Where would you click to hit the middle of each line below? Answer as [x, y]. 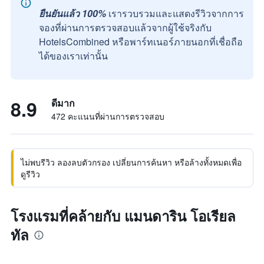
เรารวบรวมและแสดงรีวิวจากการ [176, 13]
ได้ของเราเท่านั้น [73, 56]
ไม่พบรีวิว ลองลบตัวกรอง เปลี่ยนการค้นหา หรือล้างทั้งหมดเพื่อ [131, 162]
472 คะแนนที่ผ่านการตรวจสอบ [108, 116]
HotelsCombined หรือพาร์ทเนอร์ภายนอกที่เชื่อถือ [141, 42]
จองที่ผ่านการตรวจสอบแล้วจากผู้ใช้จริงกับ [125, 27]
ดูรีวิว [30, 174]
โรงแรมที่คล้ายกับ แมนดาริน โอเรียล [123, 216]
